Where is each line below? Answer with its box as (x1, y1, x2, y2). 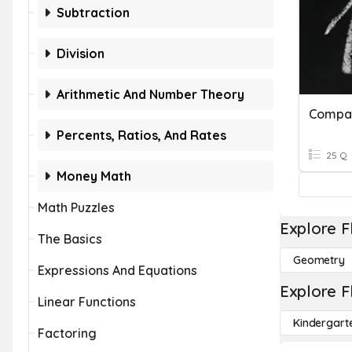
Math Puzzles (38, 200, 115, 215)
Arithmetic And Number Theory (57, 86, 244, 102)
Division (57, 46, 104, 61)
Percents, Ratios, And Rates (57, 127, 226, 143)
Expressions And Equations (38, 262, 197, 278)
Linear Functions (38, 294, 136, 310)
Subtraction (57, 5, 130, 20)
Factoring (38, 325, 97, 341)
